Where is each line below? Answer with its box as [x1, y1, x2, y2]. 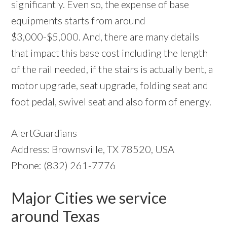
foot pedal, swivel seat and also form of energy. [11, 95, 212, 108]
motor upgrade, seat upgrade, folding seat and [11, 79, 209, 92]
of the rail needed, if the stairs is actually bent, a [11, 63, 213, 75]
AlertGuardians [11, 127, 78, 139]
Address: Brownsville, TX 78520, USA [11, 143, 175, 156]
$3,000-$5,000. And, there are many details [11, 30, 200, 43]
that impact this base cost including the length [11, 47, 208, 59]
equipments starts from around [11, 14, 146, 27]
